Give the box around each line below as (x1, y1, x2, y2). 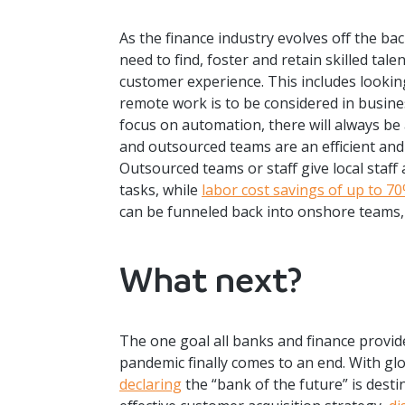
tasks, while (119, 180, 202, 201)
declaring (119, 374, 182, 395)
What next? (119, 258, 302, 303)
